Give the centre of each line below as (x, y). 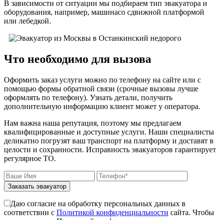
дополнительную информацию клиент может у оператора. (102, 106)
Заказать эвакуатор (37, 186)
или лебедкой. (27, 21)
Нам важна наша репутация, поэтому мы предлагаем (93, 123)
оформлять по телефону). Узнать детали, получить (88, 97)
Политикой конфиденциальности (112, 212)
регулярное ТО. (30, 158)
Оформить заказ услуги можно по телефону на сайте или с (102, 80)
